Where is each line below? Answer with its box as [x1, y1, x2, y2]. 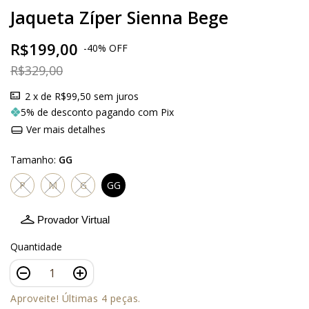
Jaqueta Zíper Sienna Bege [10, 6, 228, 30]
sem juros [94, 90, 139, 103]
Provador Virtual [37, 213, 110, 226]
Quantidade [10, 240, 62, 254]
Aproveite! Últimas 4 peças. [10, 292, 141, 306]
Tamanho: [10, 153, 59, 167]
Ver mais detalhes [23, 123, 106, 137]
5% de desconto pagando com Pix [21, 106, 174, 119]
